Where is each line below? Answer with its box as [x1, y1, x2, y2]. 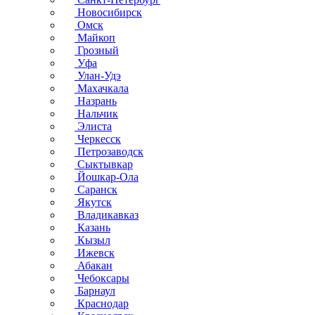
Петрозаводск [75, 146, 143, 157]
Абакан [75, 259, 112, 271]
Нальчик [75, 108, 118, 120]
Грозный [75, 44, 119, 56]
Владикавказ [75, 209, 139, 221]
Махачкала [75, 82, 129, 94]
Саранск [75, 184, 117, 195]
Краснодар [75, 297, 129, 309]
